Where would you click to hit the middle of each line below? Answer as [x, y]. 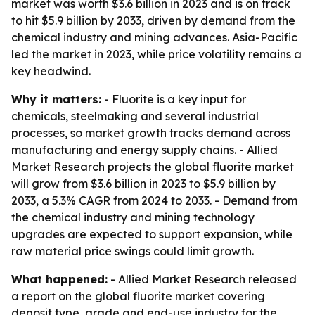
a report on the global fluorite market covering [138, 296]
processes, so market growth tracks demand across [151, 133]
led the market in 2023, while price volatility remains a [156, 54]
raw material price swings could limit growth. [133, 251]
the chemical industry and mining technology [133, 217]
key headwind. [51, 71]
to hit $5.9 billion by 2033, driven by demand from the [153, 20]
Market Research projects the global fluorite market [153, 167]
